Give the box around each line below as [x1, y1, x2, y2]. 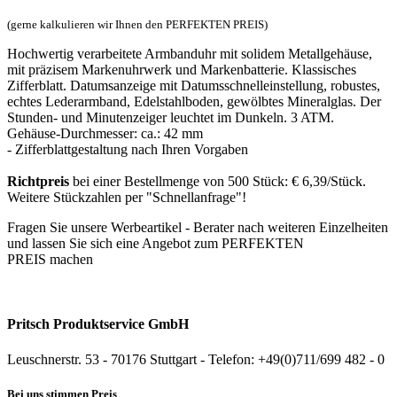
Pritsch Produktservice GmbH [7, 316, 189, 332]
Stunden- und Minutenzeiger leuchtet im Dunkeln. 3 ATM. [7, 110, 334, 126]
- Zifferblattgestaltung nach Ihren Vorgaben [7, 142, 248, 158]
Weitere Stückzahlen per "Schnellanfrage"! [7, 190, 250, 206]
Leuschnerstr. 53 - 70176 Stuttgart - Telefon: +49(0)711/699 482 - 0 [7, 351, 385, 367]
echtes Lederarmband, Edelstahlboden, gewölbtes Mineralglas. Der [7, 94, 381, 110]
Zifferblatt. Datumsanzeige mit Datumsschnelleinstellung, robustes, [7, 78, 380, 94]
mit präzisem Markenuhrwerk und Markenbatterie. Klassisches [7, 62, 356, 78]
